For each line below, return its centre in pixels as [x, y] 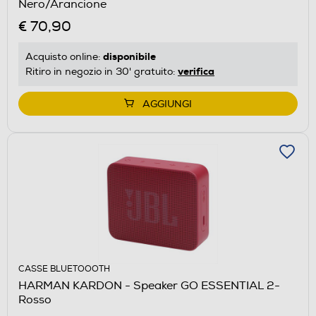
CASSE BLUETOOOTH [64, 269]
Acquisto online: [64, 57]
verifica [196, 72]
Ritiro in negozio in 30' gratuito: [102, 72]
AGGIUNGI [167, 104]
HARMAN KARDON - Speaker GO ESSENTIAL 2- [149, 286]
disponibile [129, 57]
